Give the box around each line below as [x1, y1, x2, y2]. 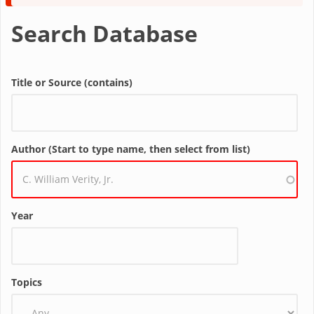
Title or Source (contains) [11, 76, 132, 89]
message [47, 1, 133, 30]
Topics [11, 275, 42, 289]
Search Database [11, 18, 198, 48]
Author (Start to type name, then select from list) [11, 142, 250, 156]
